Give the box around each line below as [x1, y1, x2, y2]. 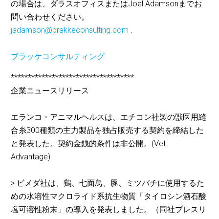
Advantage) [11, 152, 53, 162]
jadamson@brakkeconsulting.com [11, 25, 129, 35]
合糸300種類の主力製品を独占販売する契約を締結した [11, 126, 204, 135]
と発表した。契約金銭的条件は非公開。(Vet [11, 139, 166, 149]
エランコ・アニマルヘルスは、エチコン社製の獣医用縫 [11, 112, 207, 122]
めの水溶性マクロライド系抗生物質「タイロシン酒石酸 [11, 192, 207, 201]
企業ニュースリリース [11, 86, 89, 96]
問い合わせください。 [11, 12, 89, 22]
